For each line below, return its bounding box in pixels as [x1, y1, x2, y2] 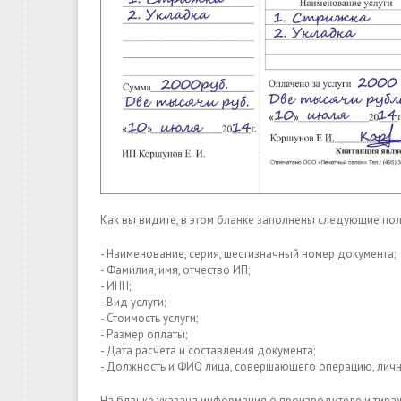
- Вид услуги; [100, 294, 166, 310]
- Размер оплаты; [100, 327, 187, 342]
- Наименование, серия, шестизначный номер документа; [100, 246, 396, 261]
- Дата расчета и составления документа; [100, 343, 315, 358]
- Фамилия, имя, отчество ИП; [100, 262, 250, 277]
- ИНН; [100, 278, 131, 294]
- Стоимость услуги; [100, 311, 198, 326]
